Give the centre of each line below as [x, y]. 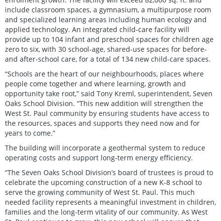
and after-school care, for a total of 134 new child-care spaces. [108, 59]
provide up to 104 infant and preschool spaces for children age [109, 39]
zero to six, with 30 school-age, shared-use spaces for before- [106, 49]
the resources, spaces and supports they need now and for [102, 123]
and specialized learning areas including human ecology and [106, 19]
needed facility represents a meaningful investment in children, [110, 202]
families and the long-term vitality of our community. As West [106, 212]
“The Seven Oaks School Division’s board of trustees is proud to [109, 172]
